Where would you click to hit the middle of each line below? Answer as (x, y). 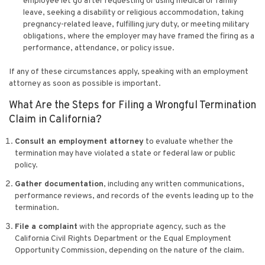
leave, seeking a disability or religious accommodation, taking (133, 12)
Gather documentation (59, 184)
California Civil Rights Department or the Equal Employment (123, 238)
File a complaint (46, 227)
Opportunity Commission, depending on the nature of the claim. (130, 250)
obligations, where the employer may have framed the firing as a (139, 36)
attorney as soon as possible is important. (85, 83)
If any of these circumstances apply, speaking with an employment (129, 72)
